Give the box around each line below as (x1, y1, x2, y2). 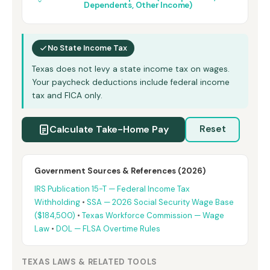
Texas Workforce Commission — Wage (82, 210, 224, 221)
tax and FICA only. (32, 90, 102, 101)
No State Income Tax (48, 42, 127, 53)
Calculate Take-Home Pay (49, 122, 169, 136)
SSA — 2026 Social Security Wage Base (87, 196, 234, 207)
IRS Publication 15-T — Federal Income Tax (34, 183, 190, 194)
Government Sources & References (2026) (34, 165, 206, 176)
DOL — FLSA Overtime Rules (56, 223, 160, 234)
